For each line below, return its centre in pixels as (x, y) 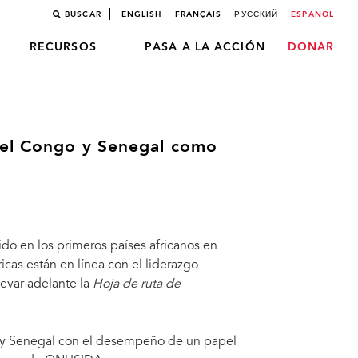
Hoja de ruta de (136, 284)
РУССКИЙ (257, 14)
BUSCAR (83, 14)
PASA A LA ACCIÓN (205, 47)
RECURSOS (63, 47)
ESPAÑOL (312, 14)
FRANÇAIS (198, 14)
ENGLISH (141, 14)
